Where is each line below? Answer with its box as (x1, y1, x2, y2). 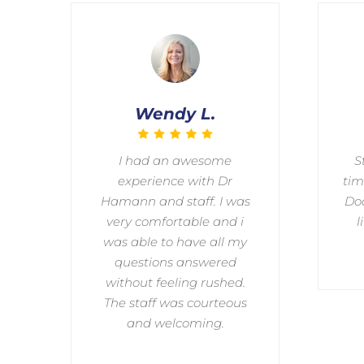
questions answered (114, 254, 236, 270)
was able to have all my (103, 234, 248, 249)
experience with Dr (118, 173, 233, 188)
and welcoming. (126, 315, 224, 331)
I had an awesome (119, 153, 232, 168)
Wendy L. (135, 103, 216, 123)
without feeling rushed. (105, 275, 245, 290)
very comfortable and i (106, 214, 245, 229)
